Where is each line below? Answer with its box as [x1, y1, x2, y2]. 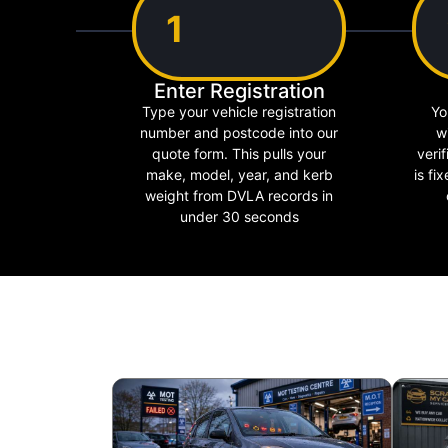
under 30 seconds [179, 207, 299, 225]
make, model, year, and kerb [145, 165, 333, 183]
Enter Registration [153, 78, 325, 103]
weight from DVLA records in [145, 186, 333, 204]
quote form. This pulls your [152, 144, 326, 162]
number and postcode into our [140, 123, 338, 141]
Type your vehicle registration [142, 102, 336, 120]
